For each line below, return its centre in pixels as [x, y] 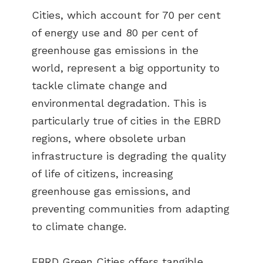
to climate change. [79, 226]
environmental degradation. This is [119, 103]
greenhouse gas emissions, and [111, 191]
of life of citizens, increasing [102, 173]
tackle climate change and [100, 85]
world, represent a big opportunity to [126, 68]
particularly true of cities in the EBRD [126, 120]
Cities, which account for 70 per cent [126, 15]
